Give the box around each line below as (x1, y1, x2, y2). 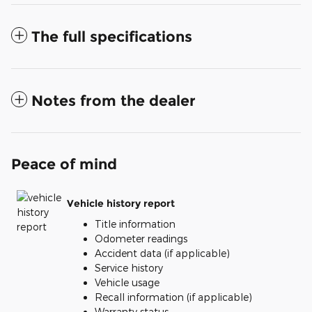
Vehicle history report (67, 196, 175, 210)
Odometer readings (95, 233, 187, 245)
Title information (95, 218, 175, 231)
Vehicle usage (95, 276, 159, 289)
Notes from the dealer (31, 92, 196, 110)
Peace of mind (11, 155, 117, 173)
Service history (95, 262, 163, 274)
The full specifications (31, 28, 192, 46)
